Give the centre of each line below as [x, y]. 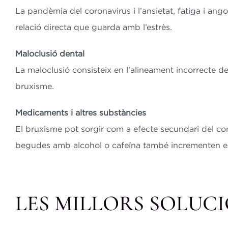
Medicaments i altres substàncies [80, 112]
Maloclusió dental [50, 53]
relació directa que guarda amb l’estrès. [93, 27]
